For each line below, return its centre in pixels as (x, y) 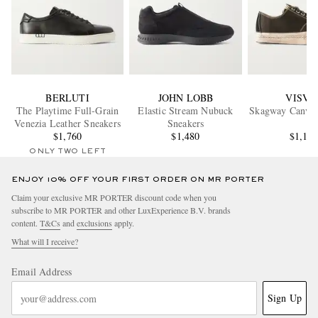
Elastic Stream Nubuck (186, 111)
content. (26, 223)
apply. (123, 223)
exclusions (94, 223)
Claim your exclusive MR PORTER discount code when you (114, 198)
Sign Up (284, 298)
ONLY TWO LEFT (67, 152)
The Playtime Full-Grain (67, 111)
